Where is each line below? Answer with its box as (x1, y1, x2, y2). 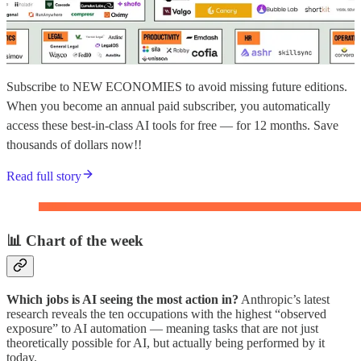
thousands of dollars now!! (6, 138, 142, 152)
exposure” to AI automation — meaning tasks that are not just (6, 321, 318, 335)
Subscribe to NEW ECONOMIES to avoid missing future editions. (6, 80, 347, 94)
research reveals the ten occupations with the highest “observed (6, 306, 326, 321)
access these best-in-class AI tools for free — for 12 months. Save (6, 118, 338, 133)
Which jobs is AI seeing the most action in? (6, 292, 239, 306)
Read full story (6, 169, 81, 184)
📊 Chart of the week (6, 232, 143, 250)
